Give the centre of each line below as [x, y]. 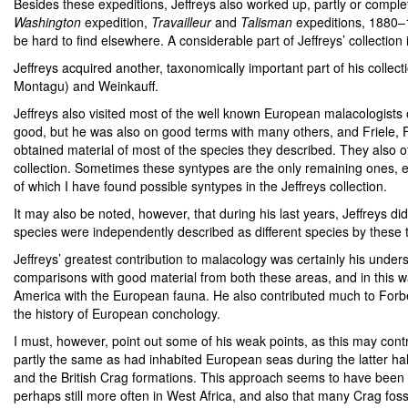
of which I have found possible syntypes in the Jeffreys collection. [200, 186]
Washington [47, 22]
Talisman [266, 22]
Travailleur [181, 22]
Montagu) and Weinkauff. [86, 86]
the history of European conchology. [117, 313]
